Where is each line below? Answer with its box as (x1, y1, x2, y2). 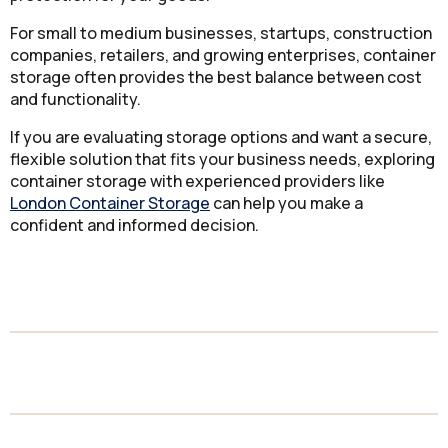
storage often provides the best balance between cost (10, 66, 422, 89)
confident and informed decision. (10, 214, 259, 237)
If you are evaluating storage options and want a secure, (10, 126, 432, 149)
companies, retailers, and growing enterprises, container (10, 44, 436, 67)
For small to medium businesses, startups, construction (10, 22, 432, 45)
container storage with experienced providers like (10, 170, 385, 193)
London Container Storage (10, 192, 210, 215)
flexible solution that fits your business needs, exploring (10, 148, 435, 171)
